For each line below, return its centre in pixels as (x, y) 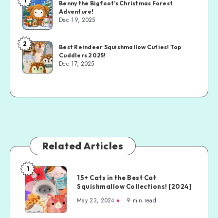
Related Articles (83, 145)
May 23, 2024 (96, 200)
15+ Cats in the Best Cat (117, 177)
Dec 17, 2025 (77, 64)
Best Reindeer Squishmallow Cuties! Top (120, 47)
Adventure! (76, 11)
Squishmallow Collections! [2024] (134, 186)
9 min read (141, 200)
